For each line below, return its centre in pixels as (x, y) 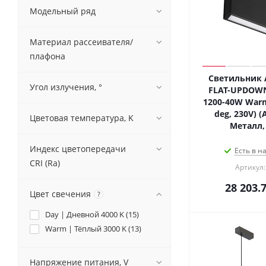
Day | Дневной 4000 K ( (87, 214)
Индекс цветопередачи (78, 149)
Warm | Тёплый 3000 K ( (88, 229)
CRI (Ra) (45, 163)
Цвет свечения (60, 194)
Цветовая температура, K (82, 118)
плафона (47, 56)
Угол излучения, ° (66, 87)
